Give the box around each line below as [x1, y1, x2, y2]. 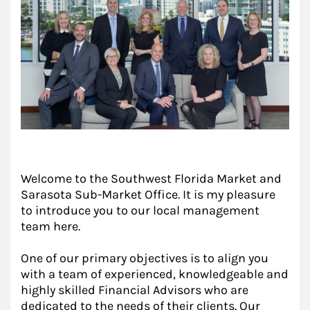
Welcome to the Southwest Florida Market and [21, 171, 282, 186]
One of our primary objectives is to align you [21, 250, 268, 266]
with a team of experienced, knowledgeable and [21, 266, 289, 282]
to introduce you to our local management [21, 203, 259, 218]
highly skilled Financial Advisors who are [21, 282, 248, 298]
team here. [21, 219, 80, 234]
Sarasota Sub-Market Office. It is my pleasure [21, 187, 275, 202]
